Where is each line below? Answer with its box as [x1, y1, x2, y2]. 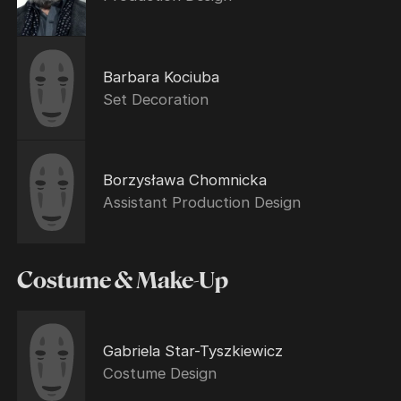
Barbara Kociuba [102, 67, 219, 86]
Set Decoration [102, 90, 209, 108]
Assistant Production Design [102, 193, 301, 212]
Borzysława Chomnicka [102, 171, 267, 190]
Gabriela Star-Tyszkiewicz [102, 341, 284, 360]
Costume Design [102, 363, 217, 382]
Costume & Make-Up [17, 269, 229, 294]
